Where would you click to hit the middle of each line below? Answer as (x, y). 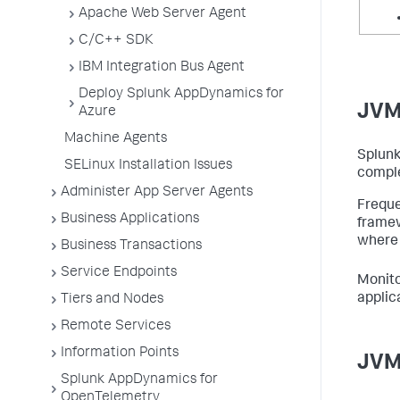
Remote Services (116, 327)
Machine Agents (116, 139)
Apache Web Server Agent (162, 14)
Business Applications (130, 220)
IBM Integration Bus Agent (162, 68)
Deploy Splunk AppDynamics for (181, 95)
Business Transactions (131, 246)
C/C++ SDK (116, 41)
